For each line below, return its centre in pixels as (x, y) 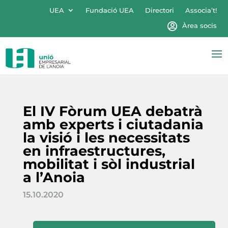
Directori (159, 10)
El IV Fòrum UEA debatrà (112, 111)
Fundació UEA (109, 10)
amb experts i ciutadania (113, 124)
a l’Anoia (54, 177)
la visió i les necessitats (106, 137)
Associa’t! (201, 10)
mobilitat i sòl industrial (109, 164)
